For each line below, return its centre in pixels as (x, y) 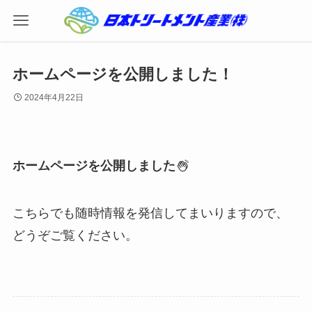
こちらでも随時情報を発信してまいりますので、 (150, 213)
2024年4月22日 (54, 98)
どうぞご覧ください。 (75, 235)
